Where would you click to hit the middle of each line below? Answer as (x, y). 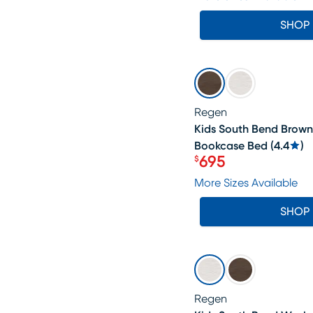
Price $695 (231, 170)
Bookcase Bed (231, 146)
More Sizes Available (246, 183)
